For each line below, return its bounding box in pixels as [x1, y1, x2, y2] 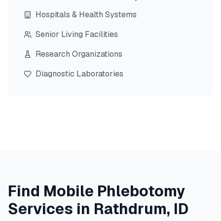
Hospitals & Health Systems [36, 9, 137, 20]
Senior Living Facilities [36, 29, 118, 39]
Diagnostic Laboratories [36, 69, 123, 79]
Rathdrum [94, 199, 167, 219]
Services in [8, 199, 94, 219]
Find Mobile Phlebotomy [8, 182, 185, 201]
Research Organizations [36, 49, 122, 59]
